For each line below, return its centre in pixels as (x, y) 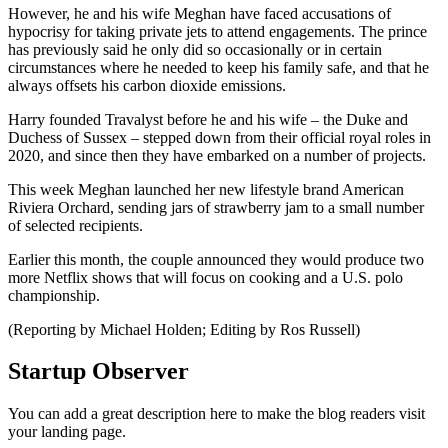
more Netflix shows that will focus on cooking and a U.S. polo (205, 277)
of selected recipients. (75, 225)
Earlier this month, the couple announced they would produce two (216, 259)
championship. (54, 295)
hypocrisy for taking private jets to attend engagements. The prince (217, 31)
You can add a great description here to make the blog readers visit (216, 414)
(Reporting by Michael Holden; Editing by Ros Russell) (184, 329)
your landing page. (67, 432)
